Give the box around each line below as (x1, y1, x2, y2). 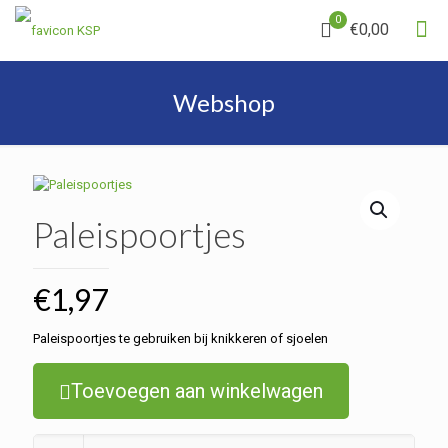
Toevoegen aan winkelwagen (71, 379, 324, 403)
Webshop (173, 88, 275, 117)
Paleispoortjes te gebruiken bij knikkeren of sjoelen (33, 331, 328, 346)
